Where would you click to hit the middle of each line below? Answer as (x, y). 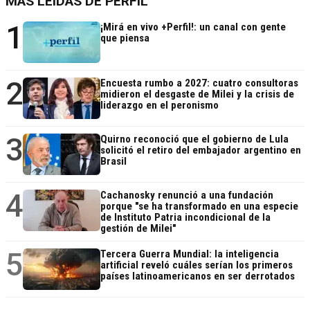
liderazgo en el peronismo (159, 106)
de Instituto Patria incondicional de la (185, 218)
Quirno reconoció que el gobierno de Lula (194, 139)
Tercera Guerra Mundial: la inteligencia (190, 254)
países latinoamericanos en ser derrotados (198, 276)
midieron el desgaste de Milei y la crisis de (197, 94)
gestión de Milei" (138, 229)
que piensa (125, 38)
